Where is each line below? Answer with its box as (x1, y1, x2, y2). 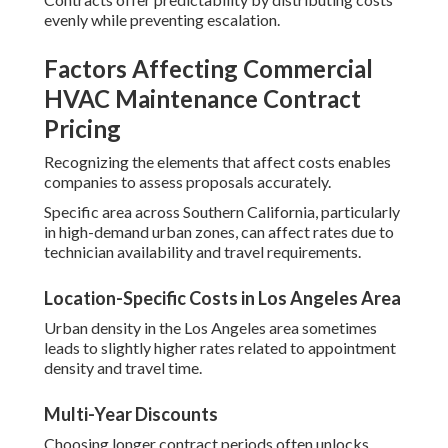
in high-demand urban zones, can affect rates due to (44, 222, 394, 242)
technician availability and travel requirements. (44, 242, 361, 262)
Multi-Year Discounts (44, 403, 218, 426)
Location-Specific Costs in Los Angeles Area (44, 287, 401, 310)
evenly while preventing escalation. (44, 10, 280, 30)
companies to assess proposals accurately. (44, 172, 331, 192)
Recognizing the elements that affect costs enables (44, 152, 391, 172)
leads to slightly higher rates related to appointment (44, 338, 396, 358)
